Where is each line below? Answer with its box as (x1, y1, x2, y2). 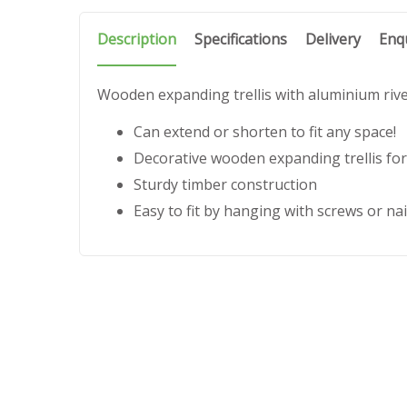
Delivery (305, 29, 361, 49)
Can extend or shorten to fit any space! (134, 121, 396, 142)
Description (97, 29, 176, 49)
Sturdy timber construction (134, 174, 317, 194)
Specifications (194, 29, 287, 49)
